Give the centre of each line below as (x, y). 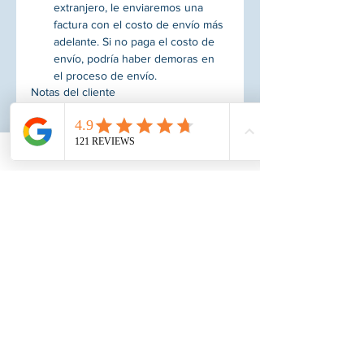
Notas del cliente (73, 92)
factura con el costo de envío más (139, 25)
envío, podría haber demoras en (134, 59)
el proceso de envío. (105, 76)
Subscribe (216, 334)
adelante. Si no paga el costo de (134, 42)
